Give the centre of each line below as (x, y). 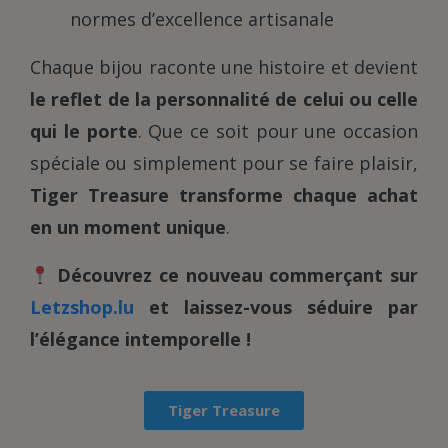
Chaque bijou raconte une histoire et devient (224, 67)
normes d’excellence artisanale (202, 19)
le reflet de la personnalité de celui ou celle (224, 99)
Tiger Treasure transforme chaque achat (224, 195)
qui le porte (84, 131)
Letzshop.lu (82, 307)
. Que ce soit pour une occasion (277, 131)
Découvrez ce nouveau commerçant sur (238, 275)
